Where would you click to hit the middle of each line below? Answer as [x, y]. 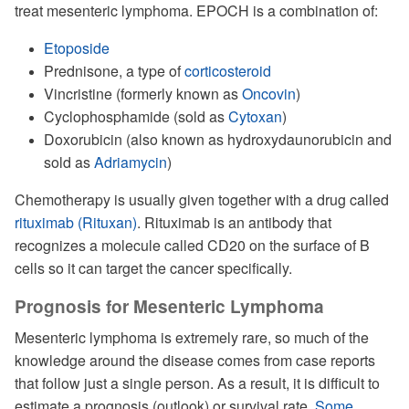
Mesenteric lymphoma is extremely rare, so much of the [192, 337]
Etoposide [77, 48]
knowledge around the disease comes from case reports [195, 360]
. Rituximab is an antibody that [234, 222]
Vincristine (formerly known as [143, 94]
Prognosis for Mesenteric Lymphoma [169, 306]
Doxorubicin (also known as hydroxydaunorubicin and [218, 139]
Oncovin [269, 94]
